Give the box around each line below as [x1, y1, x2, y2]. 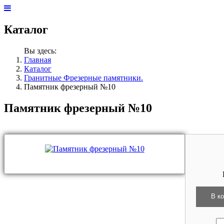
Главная [24, 55, 51, 64]
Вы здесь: [24, 46, 60, 55]
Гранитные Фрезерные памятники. [24, 73, 143, 82]
